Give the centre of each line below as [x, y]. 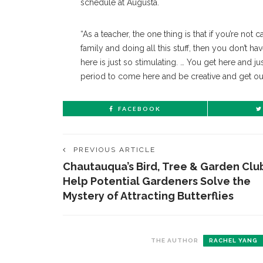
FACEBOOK [139, 109]
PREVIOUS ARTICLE [114, 150]
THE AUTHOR [175, 241]
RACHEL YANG [233, 241]
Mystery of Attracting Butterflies [148, 196]
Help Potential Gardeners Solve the [157, 181]
